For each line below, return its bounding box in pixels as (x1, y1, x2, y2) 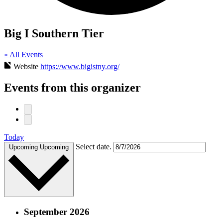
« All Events (4, 50, 43, 59)
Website (13, 62, 40, 71)
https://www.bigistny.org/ (40, 62, 119, 71)
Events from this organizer (4, 81, 141, 94)
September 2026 (24, 206, 90, 217)
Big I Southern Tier (4, 26, 104, 40)
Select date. (76, 142, 113, 151)
